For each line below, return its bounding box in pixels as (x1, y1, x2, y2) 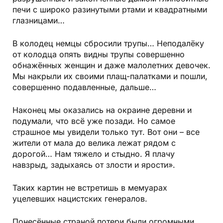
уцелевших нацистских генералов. (12, 193, 147, 204)
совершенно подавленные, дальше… (12, 82, 156, 92)
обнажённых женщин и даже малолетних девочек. (12, 60, 211, 70)
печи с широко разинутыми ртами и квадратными (12, 4, 207, 14)
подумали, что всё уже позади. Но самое (12, 115, 175, 126)
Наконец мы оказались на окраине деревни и (12, 105, 192, 115)
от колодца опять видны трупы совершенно (12, 49, 185, 59)
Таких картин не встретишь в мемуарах (12, 182, 167, 193)
